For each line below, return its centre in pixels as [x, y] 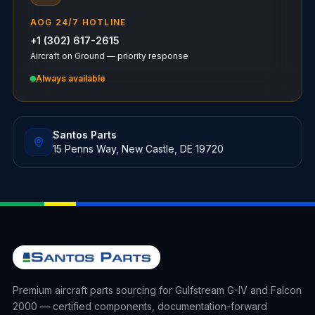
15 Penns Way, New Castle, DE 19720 [138, 148]
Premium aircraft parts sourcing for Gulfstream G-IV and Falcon [157, 290]
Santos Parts [84, 134]
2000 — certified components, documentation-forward [140, 307]
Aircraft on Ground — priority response [109, 56]
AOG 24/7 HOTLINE [78, 22]
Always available [70, 78]
